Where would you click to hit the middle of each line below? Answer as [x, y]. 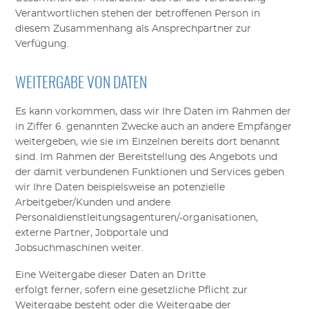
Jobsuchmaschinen [62, 248]
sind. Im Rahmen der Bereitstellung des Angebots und [147, 157]
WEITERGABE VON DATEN [81, 84]
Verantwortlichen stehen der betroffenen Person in [138, 13]
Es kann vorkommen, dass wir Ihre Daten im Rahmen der [153, 111]
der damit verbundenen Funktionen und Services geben [150, 172]
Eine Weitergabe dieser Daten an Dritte [111, 275]
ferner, [68, 290]
